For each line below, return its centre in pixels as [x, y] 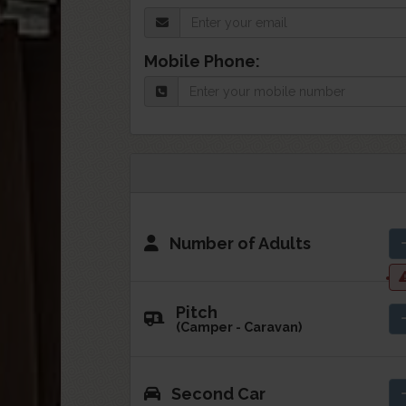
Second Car [219, 394]
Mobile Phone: [203, 61]
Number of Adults [241, 243]
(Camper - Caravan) [239, 327]
